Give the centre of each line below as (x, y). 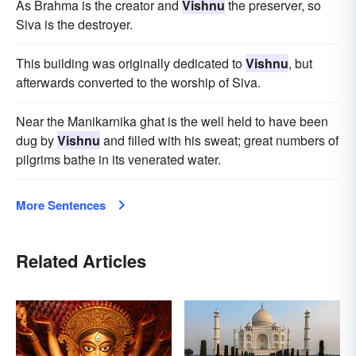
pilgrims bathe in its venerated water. (118, 160)
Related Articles (81, 261)
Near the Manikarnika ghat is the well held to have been (172, 122)
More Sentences (61, 205)
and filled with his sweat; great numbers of (219, 141)
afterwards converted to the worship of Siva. (138, 83)
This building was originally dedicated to (131, 64)
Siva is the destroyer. (74, 25)
